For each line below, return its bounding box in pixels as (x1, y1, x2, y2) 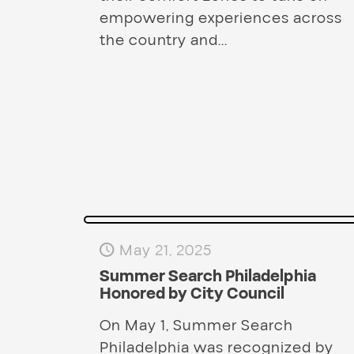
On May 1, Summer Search (99, 314, 293, 337)
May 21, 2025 (119, 239, 212, 262)
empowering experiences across (99, 7, 342, 30)
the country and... (99, 29, 228, 52)
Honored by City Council (99, 283, 284, 306)
